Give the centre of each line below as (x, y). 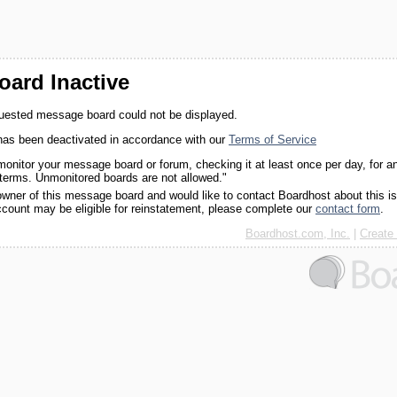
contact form (348, 209)
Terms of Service (272, 140)
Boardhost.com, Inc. (298, 234)
